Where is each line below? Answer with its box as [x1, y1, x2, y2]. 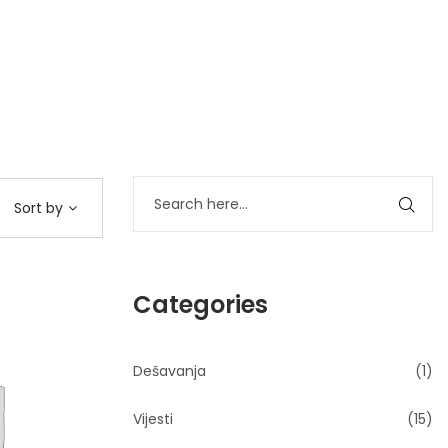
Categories [133, 288, 268, 321]
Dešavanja [133, 361, 206, 381]
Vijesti [133, 409, 173, 429]
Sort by [14, 198, 63, 218]
